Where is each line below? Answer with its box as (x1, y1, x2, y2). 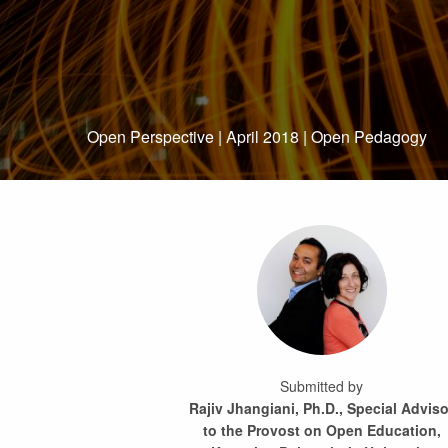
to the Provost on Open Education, (202, 419, 441, 440)
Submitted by (280, 375, 364, 396)
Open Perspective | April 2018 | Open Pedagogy (87, 124, 427, 148)
